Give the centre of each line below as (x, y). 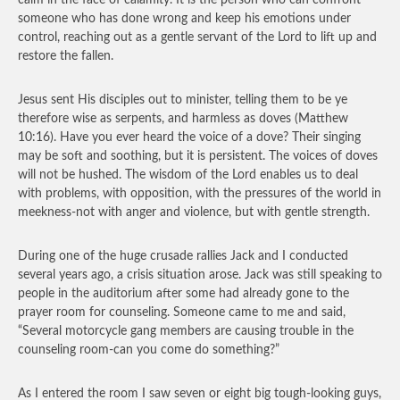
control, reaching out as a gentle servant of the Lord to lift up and (197, 37)
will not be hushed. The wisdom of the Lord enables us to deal (188, 175)
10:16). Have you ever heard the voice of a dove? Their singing (189, 137)
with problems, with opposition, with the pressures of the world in (200, 194)
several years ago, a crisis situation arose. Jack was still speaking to (200, 275)
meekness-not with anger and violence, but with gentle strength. (194, 212)
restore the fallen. (66, 56)
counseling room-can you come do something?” (149, 350)
